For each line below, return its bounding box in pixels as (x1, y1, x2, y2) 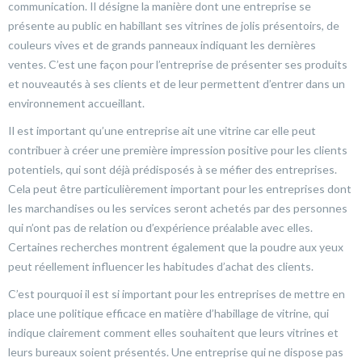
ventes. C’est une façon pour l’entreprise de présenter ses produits (8, 57, 347, 71)
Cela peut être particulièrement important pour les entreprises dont (8, 182, 351, 196)
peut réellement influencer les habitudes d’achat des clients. (8, 259, 314, 273)
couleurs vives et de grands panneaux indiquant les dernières (8, 38, 316, 52)
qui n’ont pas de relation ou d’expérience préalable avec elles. (8, 221, 313, 234)
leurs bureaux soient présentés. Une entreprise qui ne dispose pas (8, 345, 343, 359)
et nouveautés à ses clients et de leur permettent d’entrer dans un (8, 77, 345, 90)
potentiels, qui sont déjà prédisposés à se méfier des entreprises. (8, 162, 337, 176)
